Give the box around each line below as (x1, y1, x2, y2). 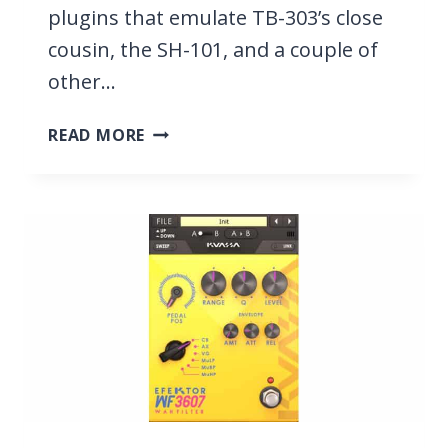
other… (48, 67, 116, 95)
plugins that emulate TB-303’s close (48, 3, 383, 31)
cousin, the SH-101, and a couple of (48, 35, 378, 63)
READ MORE (48, 123, 146, 146)
